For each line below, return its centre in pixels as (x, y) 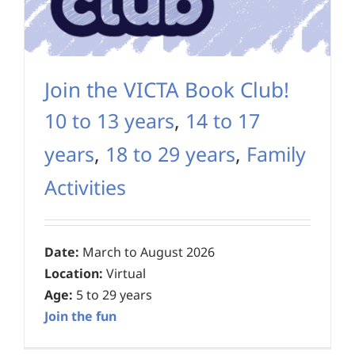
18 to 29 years (170, 154)
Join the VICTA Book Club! (167, 90)
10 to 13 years (109, 121)
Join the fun (80, 317)
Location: (74, 274)
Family (276, 154)
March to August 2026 (147, 252)
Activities (85, 187)
